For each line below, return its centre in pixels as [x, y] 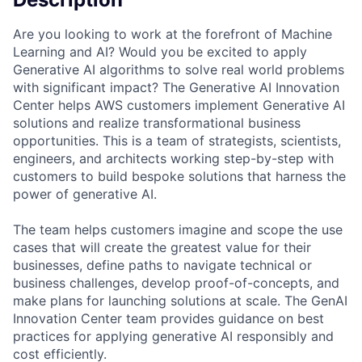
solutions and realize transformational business [157, 122]
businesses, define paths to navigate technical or [162, 265]
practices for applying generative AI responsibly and [173, 336]
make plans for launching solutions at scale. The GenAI [180, 300]
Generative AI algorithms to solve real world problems [179, 69]
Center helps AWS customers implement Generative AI [179, 105]
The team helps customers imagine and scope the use [178, 229]
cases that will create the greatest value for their [162, 247]
